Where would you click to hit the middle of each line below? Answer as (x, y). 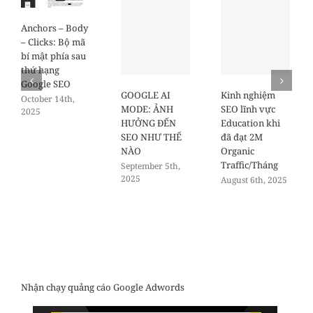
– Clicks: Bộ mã (53, 42)
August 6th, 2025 (254, 180)
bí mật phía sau (53, 56)
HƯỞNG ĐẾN (148, 123)
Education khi (250, 123)
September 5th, (151, 166)
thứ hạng (40, 70)
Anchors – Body (54, 28)
